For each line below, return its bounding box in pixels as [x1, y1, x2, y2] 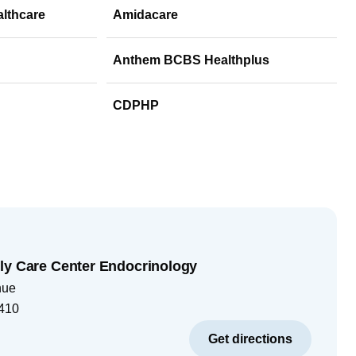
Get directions [208, 332, 292, 346]
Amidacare [113, 7, 178, 21]
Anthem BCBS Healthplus [113, 52, 269, 67]
